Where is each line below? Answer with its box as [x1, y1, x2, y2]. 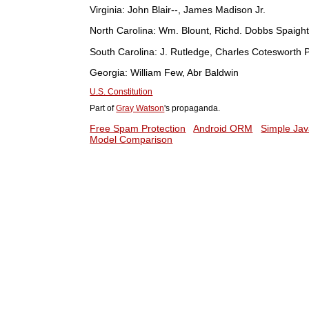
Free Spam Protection [90, 122, 186, 134]
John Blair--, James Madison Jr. [125, 3, 266, 15]
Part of [90, 104, 117, 113]
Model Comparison [90, 133, 173, 145]
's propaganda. [164, 104, 221, 113]
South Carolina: [90, 46, 158, 57]
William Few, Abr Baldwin [128, 67, 239, 79]
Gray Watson [116, 104, 165, 113]
